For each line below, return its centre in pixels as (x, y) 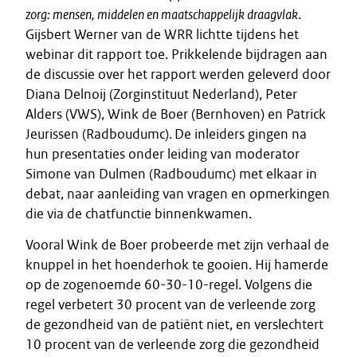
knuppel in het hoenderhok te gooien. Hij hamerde (177, 265)
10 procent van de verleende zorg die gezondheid (173, 344)
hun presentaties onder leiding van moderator (163, 154)
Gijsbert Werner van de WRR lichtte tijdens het (162, 34)
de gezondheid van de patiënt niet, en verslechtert (175, 324)
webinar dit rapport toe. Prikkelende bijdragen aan (177, 54)
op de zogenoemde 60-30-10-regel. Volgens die (169, 284)
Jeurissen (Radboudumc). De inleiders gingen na (166, 134)
